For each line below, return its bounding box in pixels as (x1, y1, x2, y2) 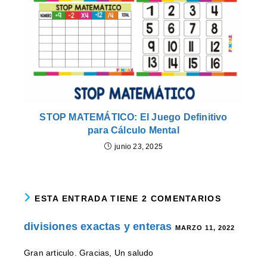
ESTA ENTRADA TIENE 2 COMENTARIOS (35, 193, 221, 203)
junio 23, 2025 (114, 142, 163, 151)
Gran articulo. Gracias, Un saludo (24, 247, 154, 257)
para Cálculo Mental (88, 125, 179, 135)
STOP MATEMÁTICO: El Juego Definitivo (39, 111, 228, 122)
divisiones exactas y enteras (24, 220, 172, 232)
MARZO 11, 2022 (175, 223, 235, 231)
